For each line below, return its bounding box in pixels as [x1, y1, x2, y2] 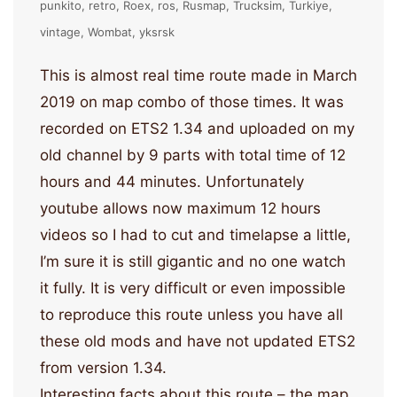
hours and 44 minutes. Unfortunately [40, 173, 304, 191]
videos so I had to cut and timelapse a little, [40, 226, 351, 245]
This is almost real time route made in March [40, 66, 357, 85]
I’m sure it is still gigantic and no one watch [40, 253, 346, 271]
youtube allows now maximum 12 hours [40, 199, 321, 218]
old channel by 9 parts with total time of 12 [40, 146, 346, 165]
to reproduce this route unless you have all [40, 306, 343, 324]
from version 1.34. [40, 359, 167, 378]
